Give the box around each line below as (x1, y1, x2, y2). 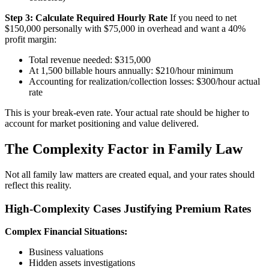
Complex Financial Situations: (5, 226, 127, 237)
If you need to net (168, 13, 237, 23)
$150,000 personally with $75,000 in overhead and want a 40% (5, 23, 246, 34)
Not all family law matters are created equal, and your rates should (5, 169, 255, 180)
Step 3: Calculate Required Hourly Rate (5, 13, 168, 23)
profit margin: (5, 34, 56, 45)
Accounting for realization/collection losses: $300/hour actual (29, 76, 260, 87)
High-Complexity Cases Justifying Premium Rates (5, 202, 251, 215)
